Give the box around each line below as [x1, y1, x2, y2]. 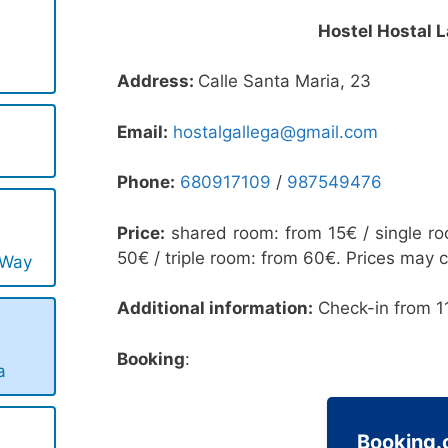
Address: [117, 71, 199, 92]
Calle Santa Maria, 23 [198, 71, 372, 92]
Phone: [117, 172, 176, 193]
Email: [117, 121, 169, 142]
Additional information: [117, 298, 314, 319]
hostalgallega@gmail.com [173, 121, 379, 142]
